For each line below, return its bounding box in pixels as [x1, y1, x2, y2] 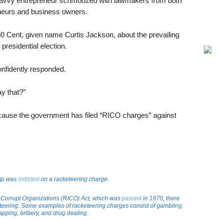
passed [122, 194, 141, 202]
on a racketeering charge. [39, 175, 109, 183]
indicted [18, 175, 39, 183]
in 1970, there [141, 194, 180, 202]
